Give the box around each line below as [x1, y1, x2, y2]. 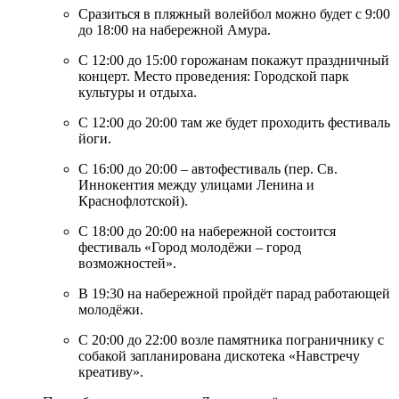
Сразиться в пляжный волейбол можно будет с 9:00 [78, 5, 390, 21]
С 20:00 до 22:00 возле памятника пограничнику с [78, 331, 384, 347]
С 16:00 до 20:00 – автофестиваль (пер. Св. [78, 160, 338, 176]
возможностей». [78, 255, 176, 271]
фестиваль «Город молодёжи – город [78, 239, 301, 255]
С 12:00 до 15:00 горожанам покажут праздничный [78, 52, 389, 68]
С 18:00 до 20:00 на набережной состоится [78, 223, 336, 239]
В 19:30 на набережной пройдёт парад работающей [78, 285, 390, 301]
